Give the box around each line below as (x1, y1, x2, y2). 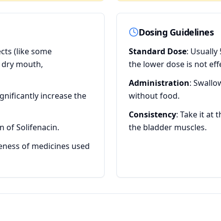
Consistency (129, 109, 176, 120)
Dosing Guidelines (139, 26, 214, 38)
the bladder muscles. (129, 122, 207, 133)
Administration (129, 77, 189, 88)
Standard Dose (129, 46, 186, 57)
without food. (129, 90, 180, 101)
